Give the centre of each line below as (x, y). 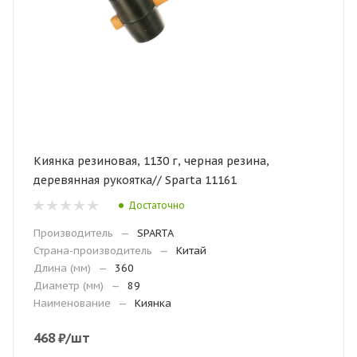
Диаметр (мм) (69, 286)
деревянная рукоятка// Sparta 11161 (135, 180)
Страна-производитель (93, 251)
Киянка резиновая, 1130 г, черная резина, (151, 161)
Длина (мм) (62, 268)
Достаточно (157, 205)
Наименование (72, 303)
